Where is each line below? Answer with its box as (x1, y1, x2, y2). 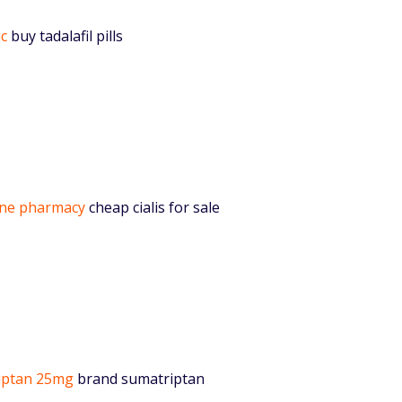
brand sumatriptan (74, 368, 205, 389)
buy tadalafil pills (7, 25, 123, 46)
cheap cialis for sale (85, 197, 220, 217)
